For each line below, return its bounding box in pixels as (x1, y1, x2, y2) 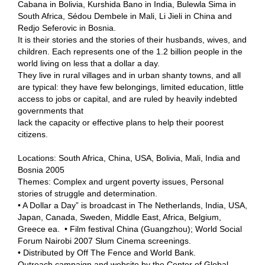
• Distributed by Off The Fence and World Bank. (18, 247, 196, 257)
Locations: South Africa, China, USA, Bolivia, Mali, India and (18, 153, 240, 163)
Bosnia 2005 (18, 164, 64, 174)
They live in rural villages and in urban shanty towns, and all (18, 70, 241, 80)
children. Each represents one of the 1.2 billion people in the (18, 46, 243, 56)
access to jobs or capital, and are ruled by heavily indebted (18, 93, 237, 104)
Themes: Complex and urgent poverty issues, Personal (18, 176, 224, 186)
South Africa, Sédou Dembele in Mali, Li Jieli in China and (18, 11, 232, 21)
